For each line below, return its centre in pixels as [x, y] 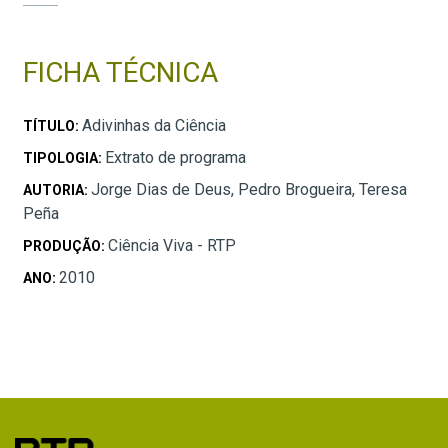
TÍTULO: [52, 125]
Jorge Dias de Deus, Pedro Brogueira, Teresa [249, 189]
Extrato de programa [175, 157]
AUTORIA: [57, 189]
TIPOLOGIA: [64, 157]
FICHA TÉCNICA [120, 72]
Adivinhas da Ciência [154, 125]
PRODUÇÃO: [65, 245]
